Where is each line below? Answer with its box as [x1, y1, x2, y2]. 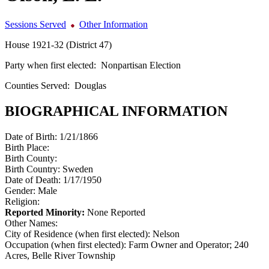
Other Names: [5, 217, 58, 228]
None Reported [85, 207, 145, 217]
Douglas [74, 80, 106, 91]
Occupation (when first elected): [5, 239, 128, 250]
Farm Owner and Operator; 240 [128, 239, 249, 250]
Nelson [153, 228, 180, 239]
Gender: [5, 185, 38, 196]
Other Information [79, 19, 148, 29]
